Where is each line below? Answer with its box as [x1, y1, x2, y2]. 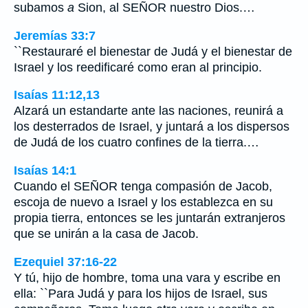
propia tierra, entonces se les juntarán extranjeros [14, 210, 285, 225]
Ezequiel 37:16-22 [14, 254, 117, 269]
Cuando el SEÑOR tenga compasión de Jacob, [14, 179, 272, 193]
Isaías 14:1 [14, 163, 76, 177]
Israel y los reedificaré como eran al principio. [14, 60, 262, 74]
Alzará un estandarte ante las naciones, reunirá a [14, 104, 283, 118]
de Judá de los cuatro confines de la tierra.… [14, 135, 259, 150]
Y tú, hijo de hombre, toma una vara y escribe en [14, 270, 280, 285]
